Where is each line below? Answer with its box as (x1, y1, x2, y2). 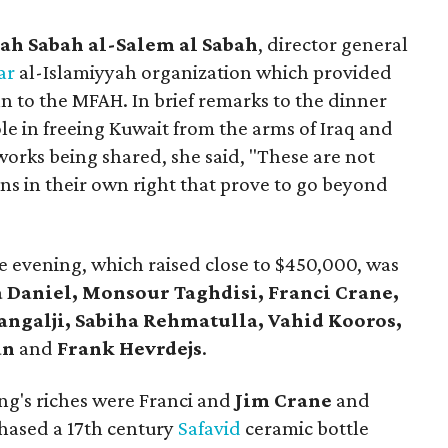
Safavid (178, 416, 242, 440)
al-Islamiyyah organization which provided (19, 60, 393, 84)
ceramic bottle (241, 416, 370, 440)
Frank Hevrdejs (57, 336, 203, 360)
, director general (258, 32, 409, 56)
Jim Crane (235, 388, 333, 412)
